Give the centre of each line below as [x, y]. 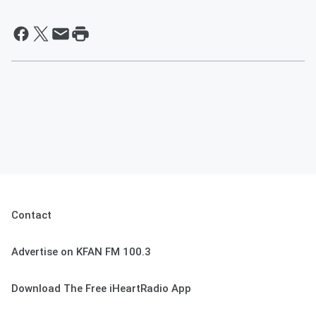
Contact [31, 215]
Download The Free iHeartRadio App [101, 289]
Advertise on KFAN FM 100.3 [81, 252]
